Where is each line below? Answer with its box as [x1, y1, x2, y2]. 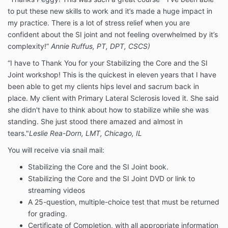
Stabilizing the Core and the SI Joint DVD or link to [28, 174, 195, 183]
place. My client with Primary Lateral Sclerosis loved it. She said [8, 94, 219, 103]
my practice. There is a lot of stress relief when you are [8, 18, 190, 27]
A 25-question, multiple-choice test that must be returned [28, 197, 219, 207]
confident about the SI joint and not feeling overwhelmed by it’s [8, 30, 218, 39]
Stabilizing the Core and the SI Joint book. [28, 162, 168, 172]
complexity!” [8, 42, 49, 51]
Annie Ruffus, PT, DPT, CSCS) [51, 42, 150, 51]
